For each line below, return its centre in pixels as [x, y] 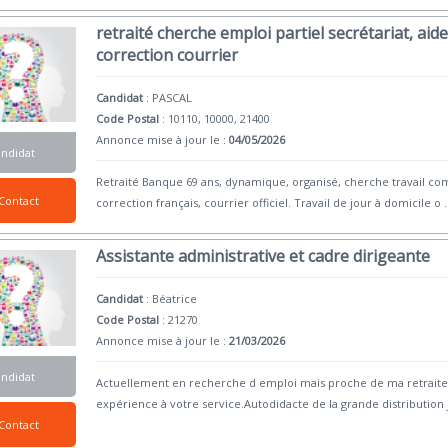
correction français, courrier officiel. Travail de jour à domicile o [269, 202]
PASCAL [172, 97]
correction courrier [167, 54]
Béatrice [175, 299]
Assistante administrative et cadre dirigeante [263, 256]
